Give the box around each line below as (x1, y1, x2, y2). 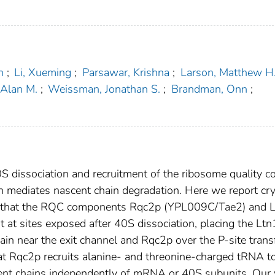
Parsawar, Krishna (82, 65, 169, 80)
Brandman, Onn (171, 82, 247, 97)
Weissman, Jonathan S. (48, 82, 161, 97)
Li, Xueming (14, 65, 72, 80)
